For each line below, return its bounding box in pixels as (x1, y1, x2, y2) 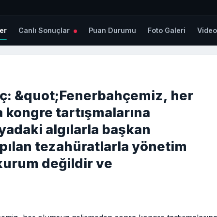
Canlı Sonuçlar (18, 26, 72, 35)
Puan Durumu (89, 26, 137, 35)
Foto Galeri (148, 26, 186, 35)
